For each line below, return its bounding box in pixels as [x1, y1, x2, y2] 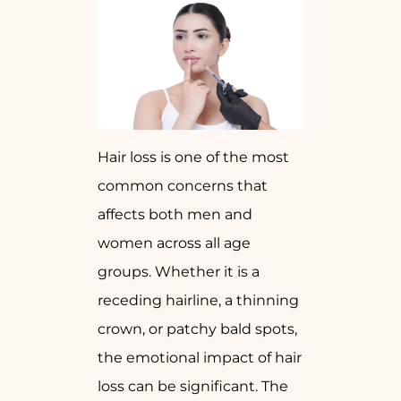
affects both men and [98, 206, 252, 224]
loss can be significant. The [98, 378, 288, 396]
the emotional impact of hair [98, 349, 302, 367]
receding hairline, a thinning [98, 292, 299, 310]
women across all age [98, 235, 251, 252]
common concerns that [98, 177, 268, 195]
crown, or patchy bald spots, [98, 320, 297, 338]
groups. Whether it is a [98, 263, 260, 281]
